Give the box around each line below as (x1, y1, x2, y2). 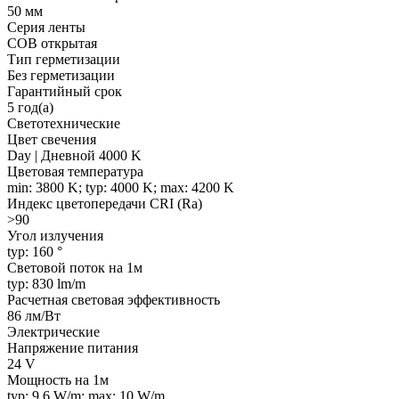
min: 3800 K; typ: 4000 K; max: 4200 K (7, 179, 234, 195)
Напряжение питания (7, 339, 138, 355)
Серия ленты (7, 19, 85, 35)
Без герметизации (7, 67, 115, 83)
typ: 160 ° (7, 243, 62, 259)
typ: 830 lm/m (7, 275, 85, 291)
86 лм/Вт (7, 307, 61, 323)
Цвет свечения (7, 131, 96, 147)
